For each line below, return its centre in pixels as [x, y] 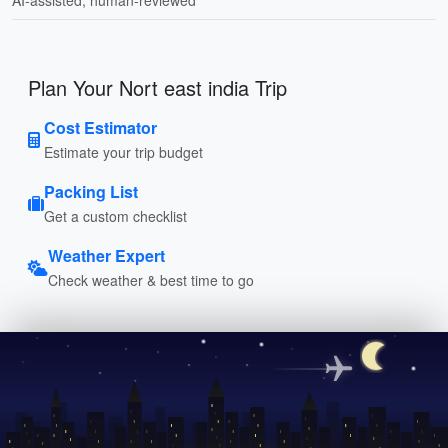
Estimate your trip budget [123, 151]
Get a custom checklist [115, 215]
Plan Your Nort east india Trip [157, 87]
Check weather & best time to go [151, 279]
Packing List [91, 191]
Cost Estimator [100, 127]
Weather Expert [106, 255]
